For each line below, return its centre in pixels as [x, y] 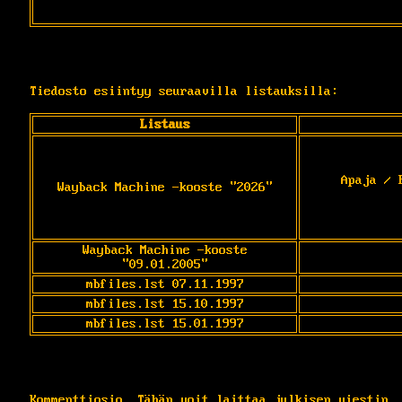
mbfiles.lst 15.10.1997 [165, 304]
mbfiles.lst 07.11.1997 [165, 284]
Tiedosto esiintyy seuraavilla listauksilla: [184, 91]
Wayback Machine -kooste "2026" [165, 187]
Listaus [165, 124]
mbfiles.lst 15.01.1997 [165, 323]
